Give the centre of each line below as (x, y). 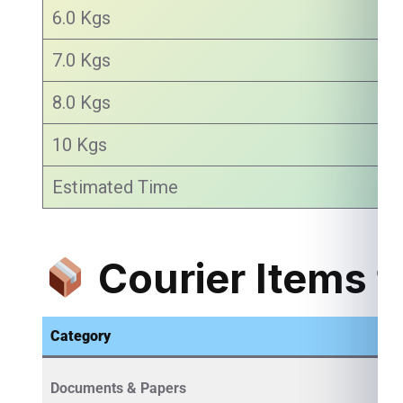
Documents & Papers (118, 388)
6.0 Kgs (81, 18)
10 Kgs (80, 145)
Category (81, 336)
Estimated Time (115, 187)
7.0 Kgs (81, 60)
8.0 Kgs (81, 103)
